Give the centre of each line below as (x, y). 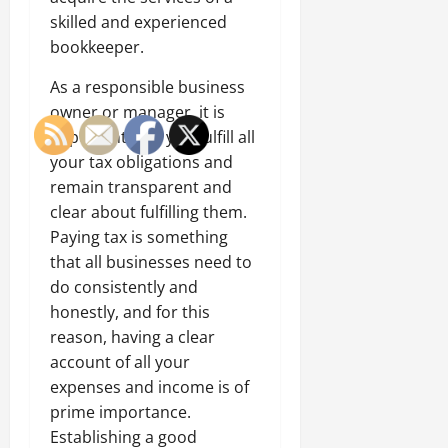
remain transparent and (141, 186)
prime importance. (120, 411)
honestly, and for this (130, 311)
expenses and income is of (149, 386)
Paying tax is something (139, 236)
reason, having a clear (132, 336)
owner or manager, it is (137, 111)
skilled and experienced (138, 21)
